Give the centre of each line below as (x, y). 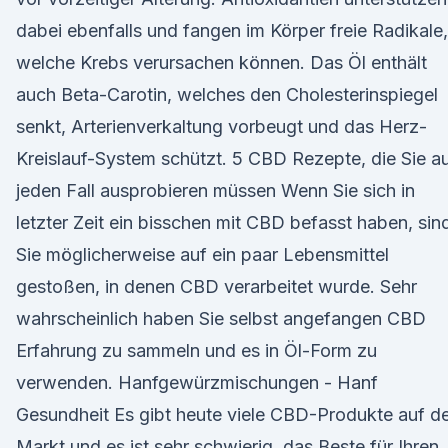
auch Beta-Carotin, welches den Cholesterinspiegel (227, 94)
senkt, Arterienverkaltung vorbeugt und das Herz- (221, 126)
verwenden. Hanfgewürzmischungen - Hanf (197, 382)
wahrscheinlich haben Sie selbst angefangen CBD (221, 318)
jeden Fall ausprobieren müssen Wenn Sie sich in (215, 190)
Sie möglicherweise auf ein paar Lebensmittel (202, 254)
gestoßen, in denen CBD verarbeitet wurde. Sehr (216, 286)
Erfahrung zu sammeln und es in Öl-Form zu (196, 350)
